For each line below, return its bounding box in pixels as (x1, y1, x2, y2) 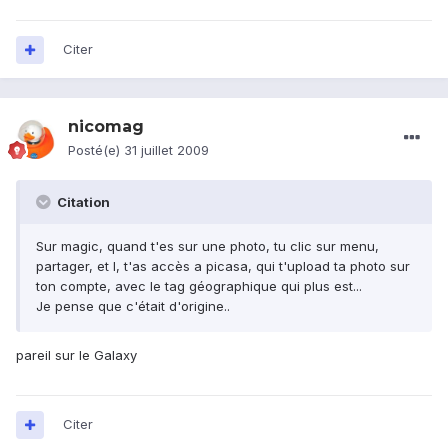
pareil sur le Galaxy (16, 347, 137, 364)
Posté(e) (68, 142, 124, 159)
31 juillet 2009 (124, 142, 209, 159)
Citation (54, 194, 110, 211)
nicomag (68, 117, 144, 137)
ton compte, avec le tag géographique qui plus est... (36, 278, 362, 295)
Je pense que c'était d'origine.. (36, 298, 230, 315)
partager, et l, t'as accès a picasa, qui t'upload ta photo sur (36, 258, 410, 275)
